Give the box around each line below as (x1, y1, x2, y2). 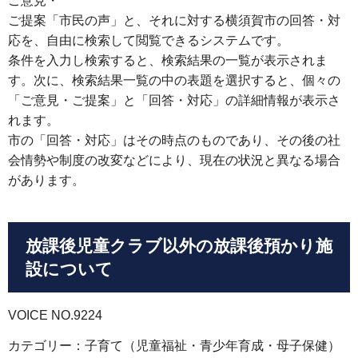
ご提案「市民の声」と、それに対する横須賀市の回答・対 (8, 13, 340, 27)
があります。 (8, 173, 85, 187)
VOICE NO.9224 (8, 308, 102, 323)
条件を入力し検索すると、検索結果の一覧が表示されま (8, 53, 328, 67)
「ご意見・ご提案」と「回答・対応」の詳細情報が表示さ (8, 93, 340, 107)
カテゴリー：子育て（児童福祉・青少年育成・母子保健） (8, 339, 340, 353)
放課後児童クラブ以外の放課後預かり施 (26, 236, 332, 255)
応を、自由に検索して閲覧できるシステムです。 (8, 33, 289, 47)
